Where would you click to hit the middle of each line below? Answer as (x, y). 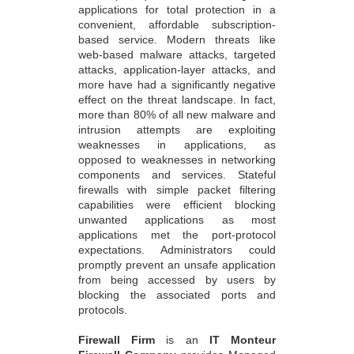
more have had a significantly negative (177, 84)
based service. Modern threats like (177, 39)
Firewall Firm (117, 339)
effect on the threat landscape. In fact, (177, 99)
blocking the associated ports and (177, 294)
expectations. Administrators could (177, 249)
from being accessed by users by (177, 279)
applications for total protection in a (177, 9)
